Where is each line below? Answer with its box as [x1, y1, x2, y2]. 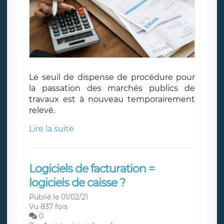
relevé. [29, 105, 55, 115]
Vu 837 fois [29, 201, 67, 211]
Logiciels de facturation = [29, 161, 154, 175]
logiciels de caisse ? [29, 175, 125, 189]
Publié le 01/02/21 [29, 192, 88, 201]
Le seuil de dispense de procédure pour [29, 72, 195, 82]
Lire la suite [29, 123, 74, 133]
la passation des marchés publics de [29, 83, 195, 93]
